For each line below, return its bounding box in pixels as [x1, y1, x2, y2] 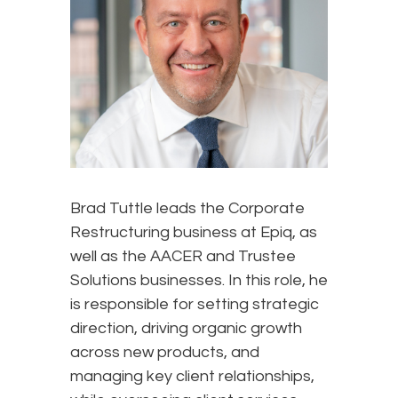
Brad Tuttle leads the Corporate [70, 199, 305, 217]
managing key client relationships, [70, 367, 314, 385]
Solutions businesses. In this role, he [70, 271, 328, 289]
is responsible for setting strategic [70, 295, 319, 313]
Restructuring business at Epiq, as [70, 223, 317, 241]
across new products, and [70, 343, 259, 361]
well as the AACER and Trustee [70, 247, 296, 265]
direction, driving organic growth [70, 319, 302, 337]
